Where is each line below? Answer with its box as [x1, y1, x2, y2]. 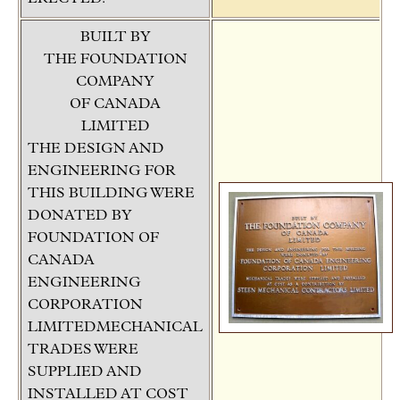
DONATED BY [28, 208, 132, 223]
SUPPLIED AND [28, 364, 142, 379]
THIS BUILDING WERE [28, 186, 195, 201]
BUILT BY [79, 29, 151, 45]
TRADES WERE [28, 342, 138, 357]
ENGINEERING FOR [28, 163, 176, 179]
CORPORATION [28, 297, 143, 312]
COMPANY [76, 74, 154, 89]
